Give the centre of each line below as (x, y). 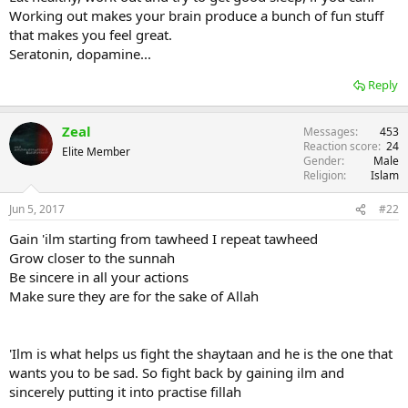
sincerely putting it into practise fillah (125, 392)
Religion (323, 176)
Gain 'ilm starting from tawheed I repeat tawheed (163, 239)
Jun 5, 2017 (37, 209)
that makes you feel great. (91, 35)
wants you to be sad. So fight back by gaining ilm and (177, 373)
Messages (329, 132)
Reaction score (341, 147)
